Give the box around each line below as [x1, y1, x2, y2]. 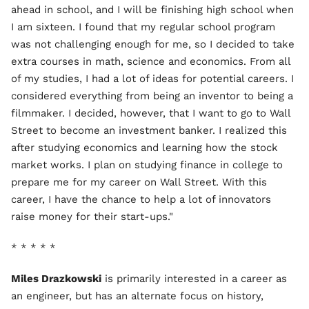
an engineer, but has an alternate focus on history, [11, 290, 263, 303]
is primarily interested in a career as [101, 272, 287, 286]
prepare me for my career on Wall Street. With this [11, 176, 267, 189]
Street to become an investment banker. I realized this [11, 124, 287, 137]
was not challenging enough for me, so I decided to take [11, 38, 295, 51]
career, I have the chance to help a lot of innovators [11, 193, 271, 206]
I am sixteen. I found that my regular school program [11, 21, 275, 34]
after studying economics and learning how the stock [11, 141, 278, 154]
